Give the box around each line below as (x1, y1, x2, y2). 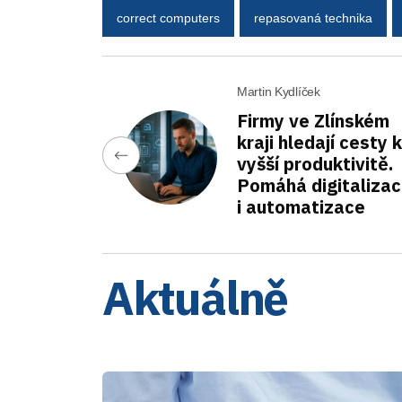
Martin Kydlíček (237, 84, 320, 99)
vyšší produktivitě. (237, 152, 393, 176)
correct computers (117, 10, 220, 25)
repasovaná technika (254, 10, 372, 25)
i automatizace (237, 195, 365, 219)
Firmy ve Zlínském (237, 109, 389, 133)
